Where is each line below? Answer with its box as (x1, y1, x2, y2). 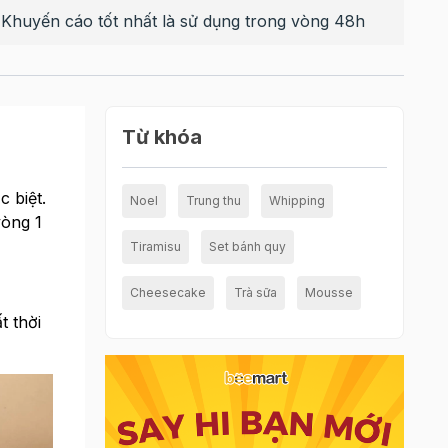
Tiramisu (130, 239, 182, 254)
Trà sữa (234, 285, 278, 300)
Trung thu (186, 193, 242, 208)
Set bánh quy (209, 239, 287, 254)
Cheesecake (130, 285, 207, 300)
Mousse (305, 285, 354, 300)
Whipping (269, 193, 326, 208)
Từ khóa (122, 125, 203, 149)
